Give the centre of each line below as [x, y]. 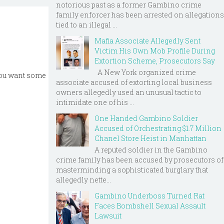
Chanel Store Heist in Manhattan [150, 138]
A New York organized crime [145, 72]
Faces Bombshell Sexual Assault [150, 205]
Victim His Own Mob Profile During [155, 51]
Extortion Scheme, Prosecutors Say [155, 61]
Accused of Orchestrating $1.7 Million [158, 128]
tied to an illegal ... [86, 25]
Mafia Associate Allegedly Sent [147, 41]
